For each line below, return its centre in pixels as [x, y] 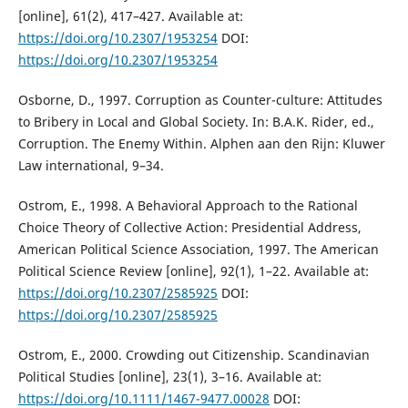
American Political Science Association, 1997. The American [198, 249]
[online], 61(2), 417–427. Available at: [130, 15]
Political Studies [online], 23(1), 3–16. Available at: [169, 376]
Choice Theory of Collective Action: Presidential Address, [189, 227]
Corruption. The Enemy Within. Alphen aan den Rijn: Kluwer [201, 143]
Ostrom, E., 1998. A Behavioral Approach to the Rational [188, 205]
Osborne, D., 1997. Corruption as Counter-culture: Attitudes [200, 99]
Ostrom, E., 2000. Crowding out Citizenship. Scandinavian [194, 354]
